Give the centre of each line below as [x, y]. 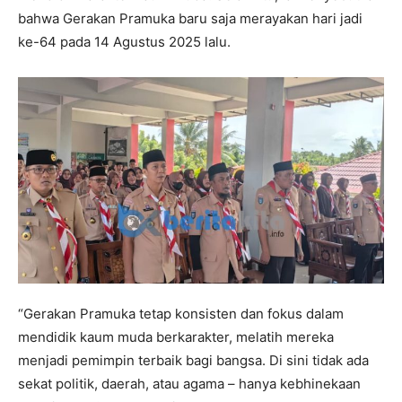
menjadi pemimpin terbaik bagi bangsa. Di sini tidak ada [193, 360]
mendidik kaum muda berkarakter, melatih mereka [176, 336]
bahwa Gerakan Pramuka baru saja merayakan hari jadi [190, 18]
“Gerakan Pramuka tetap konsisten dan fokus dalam [181, 313]
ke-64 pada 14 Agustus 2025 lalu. [124, 41]
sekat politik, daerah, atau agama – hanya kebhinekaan [189, 383]
